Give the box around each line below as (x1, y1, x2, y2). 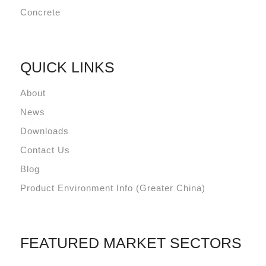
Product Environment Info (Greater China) (20, 183, 205, 194)
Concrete (20, 7, 61, 17)
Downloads (20, 126, 69, 137)
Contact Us (20, 145, 70, 156)
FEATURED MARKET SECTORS (20, 235, 242, 252)
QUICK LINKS (20, 58, 115, 75)
